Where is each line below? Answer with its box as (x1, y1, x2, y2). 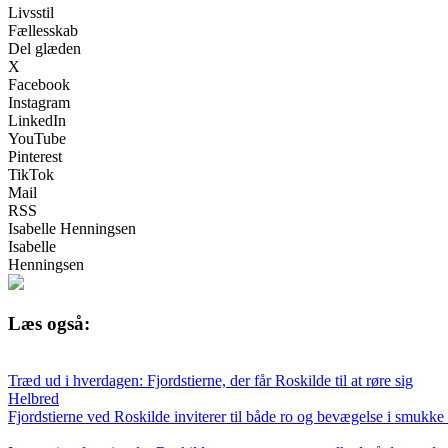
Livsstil (8, 4, 54, 22)
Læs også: (8, 312, 90, 334)
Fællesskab (8, 22, 78, 40)
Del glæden (8, 40, 81, 58)
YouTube (8, 130, 66, 148)
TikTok (8, 166, 54, 184)
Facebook (8, 76, 70, 94)
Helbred (8, 389, 59, 407)
